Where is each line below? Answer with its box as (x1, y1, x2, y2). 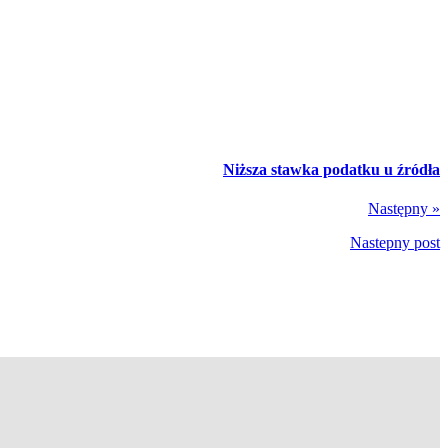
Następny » (368, 199, 440, 217)
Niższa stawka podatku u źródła (223, 160, 440, 178)
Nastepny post (350, 233, 440, 251)
